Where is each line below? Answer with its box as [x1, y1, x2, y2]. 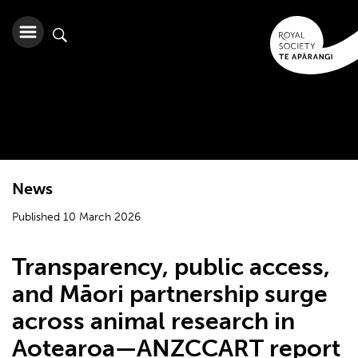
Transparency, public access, [12, 253, 330, 281]
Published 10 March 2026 [12, 210, 141, 224]
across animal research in [12, 307, 295, 336]
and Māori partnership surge [12, 280, 328, 308]
